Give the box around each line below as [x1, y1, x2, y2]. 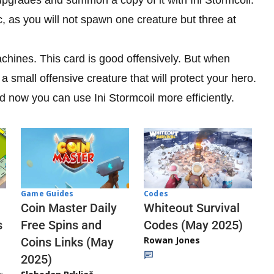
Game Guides [21, 188, 74, 199]
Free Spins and [21, 218, 102, 233]
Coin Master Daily [21, 201, 117, 216]
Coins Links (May [21, 235, 114, 250]
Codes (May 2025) [144, 217, 243, 232]
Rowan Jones [144, 234, 200, 246]
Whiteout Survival [144, 200, 240, 215]
